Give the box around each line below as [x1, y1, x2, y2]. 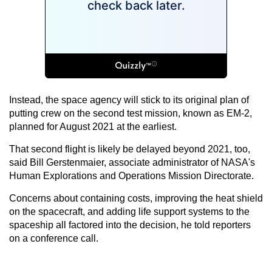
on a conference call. [9, 233, 98, 243]
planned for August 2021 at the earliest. [9, 121, 177, 132]
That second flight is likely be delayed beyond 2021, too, [9, 143, 250, 154]
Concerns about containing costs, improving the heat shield [9, 192, 263, 203]
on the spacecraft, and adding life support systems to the [9, 206, 250, 217]
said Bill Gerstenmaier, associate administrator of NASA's [9, 157, 255, 168]
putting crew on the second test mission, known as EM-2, [9, 107, 252, 118]
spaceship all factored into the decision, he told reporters [9, 219, 251, 230]
